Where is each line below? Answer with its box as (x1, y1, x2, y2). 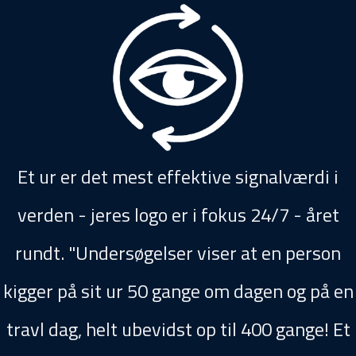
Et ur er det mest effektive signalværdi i (17, 162, 339, 191)
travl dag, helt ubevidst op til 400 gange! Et (6, 315, 350, 343)
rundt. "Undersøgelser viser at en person (15, 238, 341, 267)
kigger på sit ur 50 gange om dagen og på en (2, 277, 354, 305)
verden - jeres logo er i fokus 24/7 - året (17, 200, 339, 229)
